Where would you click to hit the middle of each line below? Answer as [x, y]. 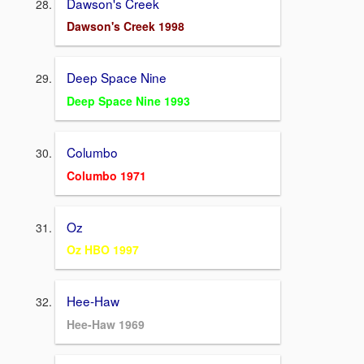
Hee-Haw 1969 [106, 324]
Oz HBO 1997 [103, 250]
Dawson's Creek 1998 [126, 26]
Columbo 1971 [106, 175]
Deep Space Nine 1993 [128, 100]
